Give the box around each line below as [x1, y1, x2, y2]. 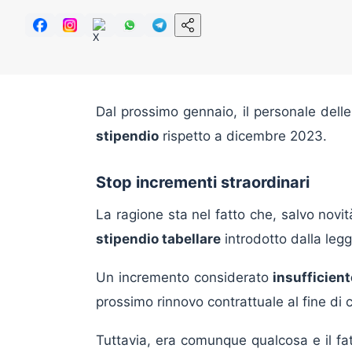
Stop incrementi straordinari [96, 173, 310, 192]
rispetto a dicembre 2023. [159, 128, 327, 145]
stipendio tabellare [96, 231, 221, 247]
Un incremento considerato [96, 269, 273, 286]
